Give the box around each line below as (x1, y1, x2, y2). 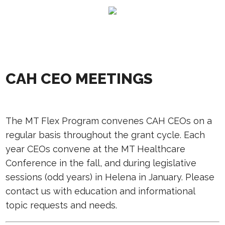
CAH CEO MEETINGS (6, 70, 153, 87)
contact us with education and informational (6, 186, 195, 196)
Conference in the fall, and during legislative (6, 158, 197, 168)
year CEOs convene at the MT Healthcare (6, 144, 186, 154)
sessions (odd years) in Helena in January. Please (6, 172, 215, 182)
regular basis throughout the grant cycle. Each (6, 130, 205, 140)
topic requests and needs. (6, 200, 118, 210)
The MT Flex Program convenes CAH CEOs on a (6, 116, 212, 126)
